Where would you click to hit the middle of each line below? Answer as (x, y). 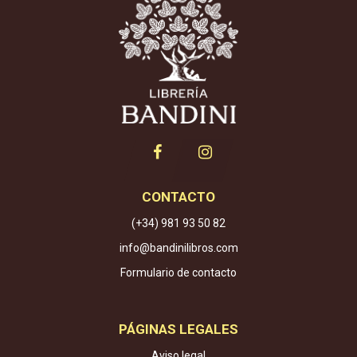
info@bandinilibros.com (178, 248)
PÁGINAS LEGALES (178, 330)
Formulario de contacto (178, 273)
